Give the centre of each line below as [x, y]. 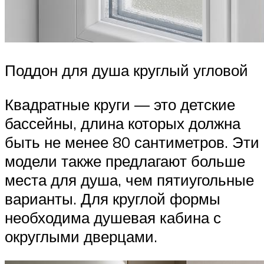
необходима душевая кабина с [113, 217]
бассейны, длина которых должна [123, 123]
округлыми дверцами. [81, 236]
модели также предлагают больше [125, 161]
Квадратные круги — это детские [120, 104]
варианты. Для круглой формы [113, 198]
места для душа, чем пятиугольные [129, 179]
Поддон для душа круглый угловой [126, 70]
